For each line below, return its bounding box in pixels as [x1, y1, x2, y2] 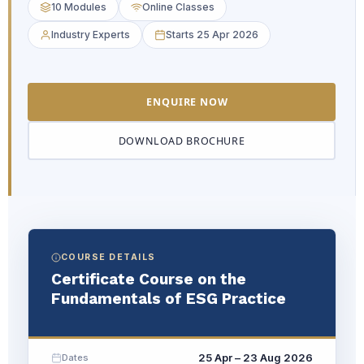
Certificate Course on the [51, 270, 246, 288]
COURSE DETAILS [61, 252, 156, 262]
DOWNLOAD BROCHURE [118, 133, 245, 148]
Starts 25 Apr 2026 [166, 28, 258, 41]
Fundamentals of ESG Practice [51, 289, 286, 308]
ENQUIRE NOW [146, 95, 228, 109]
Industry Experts [51, 28, 130, 41]
